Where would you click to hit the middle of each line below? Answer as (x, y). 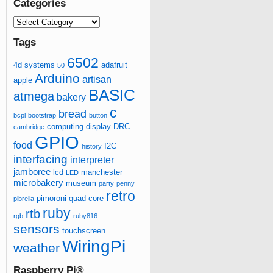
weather (37, 248)
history (92, 147)
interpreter (92, 160)
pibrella (24, 199)
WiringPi (94, 247)
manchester (102, 172)
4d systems (34, 65)
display (98, 127)
